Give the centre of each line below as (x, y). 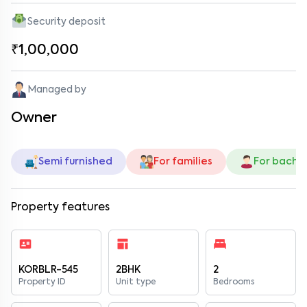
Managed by (57, 90)
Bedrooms (234, 282)
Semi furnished (75, 162)
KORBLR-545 (48, 270)
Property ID (42, 282)
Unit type (136, 282)
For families (183, 162)
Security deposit (66, 22)
